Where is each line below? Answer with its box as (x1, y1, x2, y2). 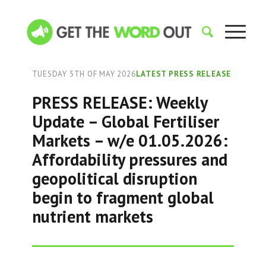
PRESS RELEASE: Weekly (31, 91, 207, 113)
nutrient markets (31, 205, 153, 227)
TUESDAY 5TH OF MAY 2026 (31, 69, 136, 79)
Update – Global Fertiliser (31, 110, 219, 132)
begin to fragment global (31, 186, 214, 208)
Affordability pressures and (31, 148, 227, 170)
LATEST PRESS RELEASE (135, 69, 232, 79)
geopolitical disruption (31, 167, 197, 189)
